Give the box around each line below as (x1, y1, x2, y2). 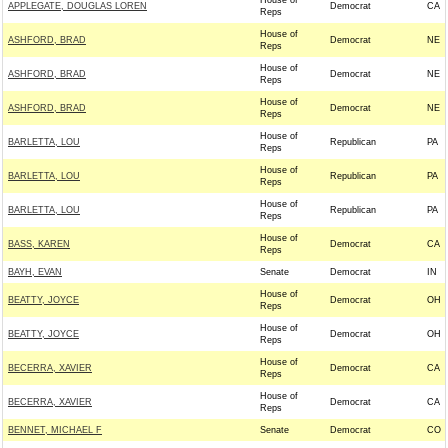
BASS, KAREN (8, 239, 70, 249)
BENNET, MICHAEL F (8, 425, 102, 435)
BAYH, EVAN (8, 267, 62, 277)
